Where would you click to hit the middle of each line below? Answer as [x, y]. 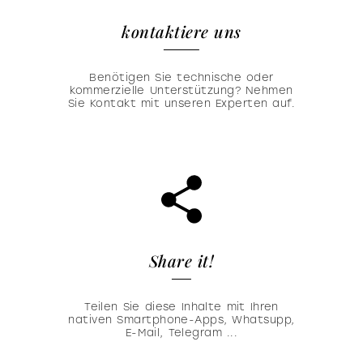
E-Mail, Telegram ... [181, 332]
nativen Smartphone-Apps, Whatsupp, [181, 319]
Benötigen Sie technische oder [181, 78]
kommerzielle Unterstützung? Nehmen [181, 91]
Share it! [181, 260]
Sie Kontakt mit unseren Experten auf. [181, 104]
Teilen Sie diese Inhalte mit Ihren [181, 306]
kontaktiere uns [181, 32]
